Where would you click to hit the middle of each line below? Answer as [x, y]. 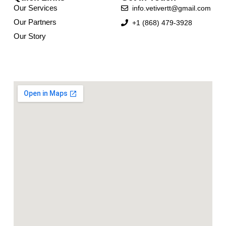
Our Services [35, 8]
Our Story [30, 36]
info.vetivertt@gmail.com [172, 8]
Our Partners [35, 22]
